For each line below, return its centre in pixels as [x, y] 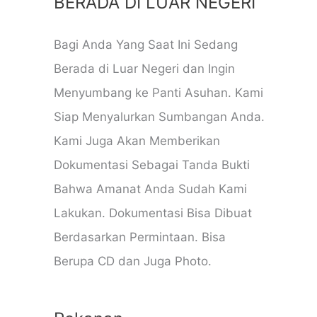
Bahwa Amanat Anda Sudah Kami [150, 189]
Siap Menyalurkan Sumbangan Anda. [159, 116]
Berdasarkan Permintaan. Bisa [140, 237]
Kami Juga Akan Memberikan [137, 140]
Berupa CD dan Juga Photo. [133, 261]
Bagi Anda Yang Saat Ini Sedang [146, 44]
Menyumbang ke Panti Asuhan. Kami [158, 92]
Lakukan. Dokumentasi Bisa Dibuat [153, 213]
